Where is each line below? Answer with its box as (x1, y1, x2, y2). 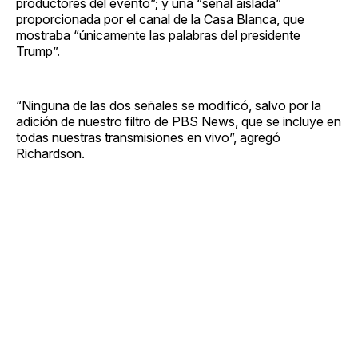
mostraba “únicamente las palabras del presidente (16, 26, 300, 43)
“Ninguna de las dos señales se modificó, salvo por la (16, 97, 321, 113)
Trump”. (16, 42, 60, 59)
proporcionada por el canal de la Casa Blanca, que (16, 10, 304, 27)
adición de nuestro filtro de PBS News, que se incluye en (16, 113, 341, 129)
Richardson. (16, 145, 85, 161)
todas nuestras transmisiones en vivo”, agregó (16, 129, 280, 145)
